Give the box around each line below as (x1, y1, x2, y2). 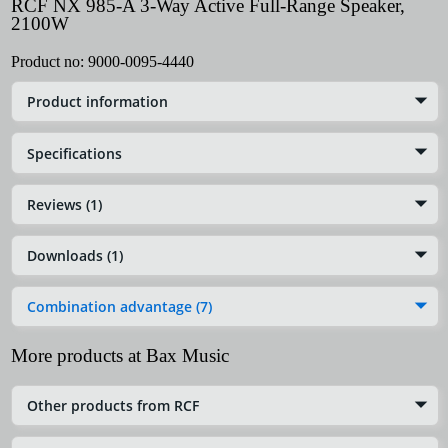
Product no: (11, 53, 88, 71)
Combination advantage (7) (27, 297, 212, 317)
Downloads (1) (27, 245, 123, 265)
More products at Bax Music (11, 345, 229, 367)
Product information (27, 92, 168, 112)
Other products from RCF (27, 396, 199, 416)
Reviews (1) (27, 194, 102, 214)
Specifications (27, 143, 122, 163)
